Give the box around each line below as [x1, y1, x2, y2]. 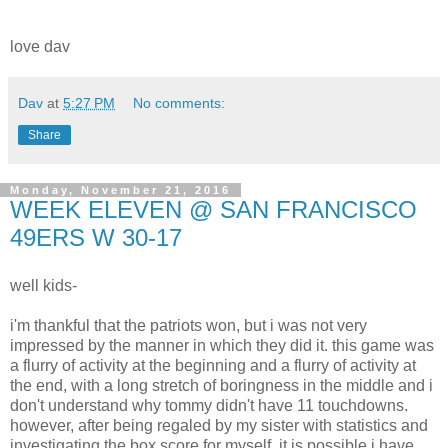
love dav [10, 38, 70, 55]
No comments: [133, 95, 226, 111]
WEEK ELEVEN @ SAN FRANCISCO [10, 196, 417, 223]
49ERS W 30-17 [10, 224, 182, 251]
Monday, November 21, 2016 [10, 184, 231, 196]
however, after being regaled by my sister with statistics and [10, 416, 428, 434]
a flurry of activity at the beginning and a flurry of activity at [10, 356, 416, 374]
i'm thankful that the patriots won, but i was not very [10, 316, 367, 334]
